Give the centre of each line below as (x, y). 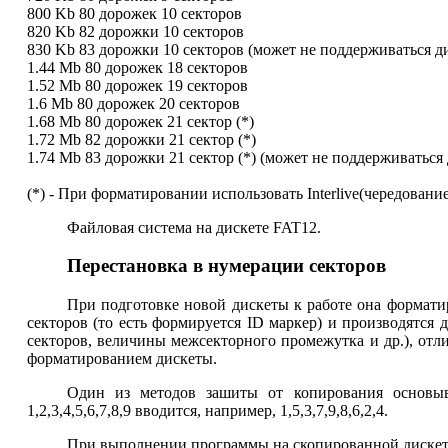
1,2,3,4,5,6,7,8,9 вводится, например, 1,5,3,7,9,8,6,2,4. (207, 411)
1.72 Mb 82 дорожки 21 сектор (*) (141, 139)
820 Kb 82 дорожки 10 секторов (135, 31)
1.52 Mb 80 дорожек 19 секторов (137, 85)
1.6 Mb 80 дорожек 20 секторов (133, 103)
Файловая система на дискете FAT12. (193, 227)
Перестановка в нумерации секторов (226, 266)
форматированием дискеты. (121, 359)
